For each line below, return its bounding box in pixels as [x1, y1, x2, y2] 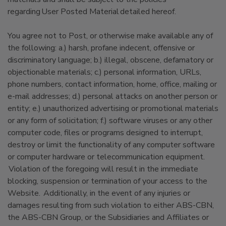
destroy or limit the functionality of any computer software [8, 139, 215, 150]
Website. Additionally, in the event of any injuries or [8, 188, 190, 199]
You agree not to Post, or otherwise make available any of [8, 30, 213, 41]
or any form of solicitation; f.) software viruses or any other [8, 115, 212, 126]
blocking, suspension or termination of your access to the [8, 176, 207, 187]
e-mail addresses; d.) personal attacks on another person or [8, 91, 217, 102]
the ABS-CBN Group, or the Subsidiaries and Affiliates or [8, 212, 209, 223]
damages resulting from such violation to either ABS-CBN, [8, 200, 214, 211]
